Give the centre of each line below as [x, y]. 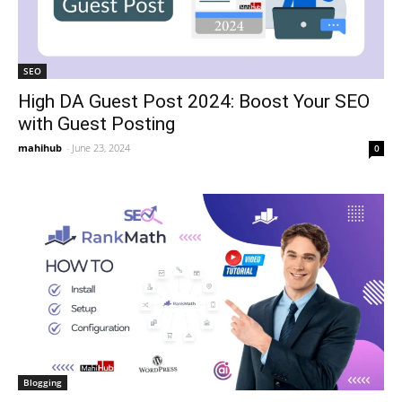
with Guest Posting [96, 124]
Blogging [43, 383]
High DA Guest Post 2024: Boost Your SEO [194, 102]
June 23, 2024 [101, 148]
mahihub [40, 148]
